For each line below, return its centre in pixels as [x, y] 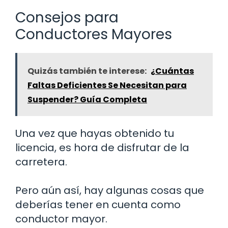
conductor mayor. [61, 219]
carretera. [41, 162]
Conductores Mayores [94, 34]
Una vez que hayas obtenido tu [95, 133]
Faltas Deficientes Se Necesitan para [107, 85]
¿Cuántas [172, 71]
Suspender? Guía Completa [87, 99]
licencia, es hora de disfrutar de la [102, 147]
